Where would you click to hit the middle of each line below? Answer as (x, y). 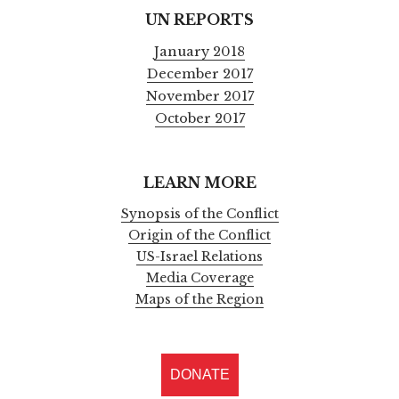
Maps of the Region (199, 300)
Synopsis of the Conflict (199, 214)
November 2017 (199, 96)
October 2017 (199, 118)
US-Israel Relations (199, 257)
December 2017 (199, 73)
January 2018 (199, 51)
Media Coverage (199, 278)
